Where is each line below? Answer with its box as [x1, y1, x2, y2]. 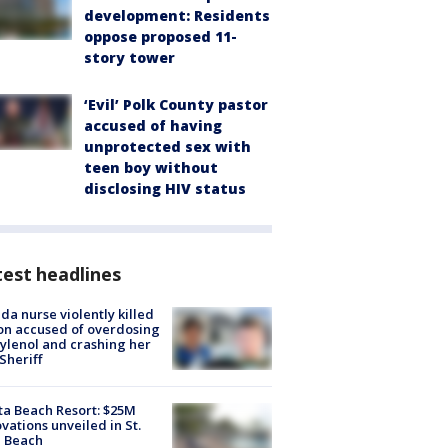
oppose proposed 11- [84, 26, 237, 46]
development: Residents [84, 5, 270, 25]
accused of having [84, 115, 222, 135]
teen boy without [84, 157, 218, 177]
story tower [84, 47, 175, 67]
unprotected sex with [84, 136, 251, 156]
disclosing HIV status [84, 178, 246, 198]
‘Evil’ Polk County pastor [84, 94, 268, 114]
